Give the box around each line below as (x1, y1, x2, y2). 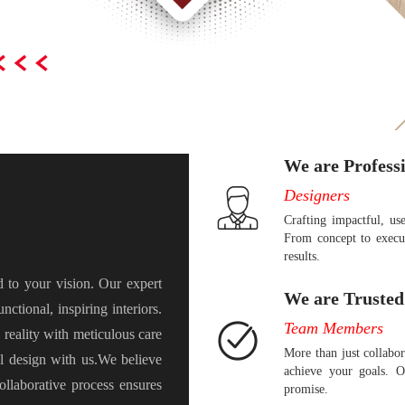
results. (284, 249, 320, 263)
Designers (284, 185, 350, 204)
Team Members (284, 318, 383, 337)
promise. (284, 381, 328, 396)
